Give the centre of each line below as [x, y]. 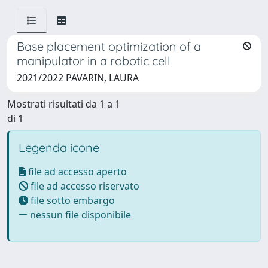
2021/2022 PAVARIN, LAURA [78, 78]
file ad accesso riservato [84, 186]
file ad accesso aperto [76, 172]
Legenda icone [59, 147]
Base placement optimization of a [109, 46]
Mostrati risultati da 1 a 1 [64, 104]
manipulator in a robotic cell [94, 61]
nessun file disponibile [79, 215]
